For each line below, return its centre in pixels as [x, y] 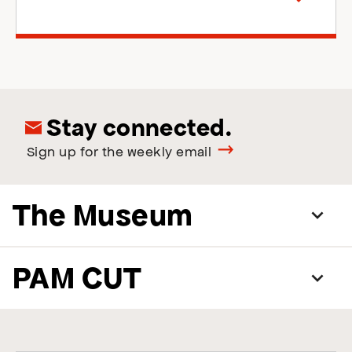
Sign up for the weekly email [119, 151]
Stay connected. [137, 127]
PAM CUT [77, 278]
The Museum [103, 215]
